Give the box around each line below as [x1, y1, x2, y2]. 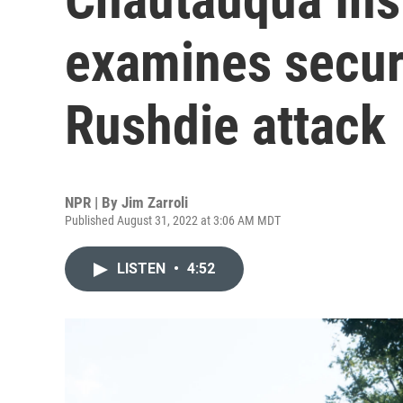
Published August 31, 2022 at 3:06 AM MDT [65, 213, 281, 228]
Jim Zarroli [121, 193, 188, 211]
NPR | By [65, 193, 121, 211]
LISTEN [117, 260, 169, 277]
